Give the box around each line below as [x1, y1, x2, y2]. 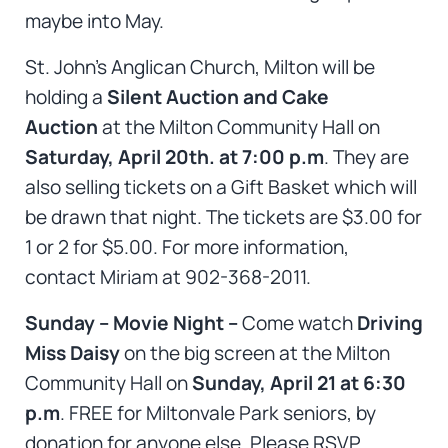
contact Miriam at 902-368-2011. [24, 264, 311, 291]
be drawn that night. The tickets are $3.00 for [24, 204, 422, 231]
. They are [323, 144, 409, 171]
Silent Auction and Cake [106, 84, 329, 111]
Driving [352, 310, 423, 337]
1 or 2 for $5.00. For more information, [24, 234, 349, 261]
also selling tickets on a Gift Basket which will [24, 174, 417, 201]
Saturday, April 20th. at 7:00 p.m [24, 144, 324, 171]
